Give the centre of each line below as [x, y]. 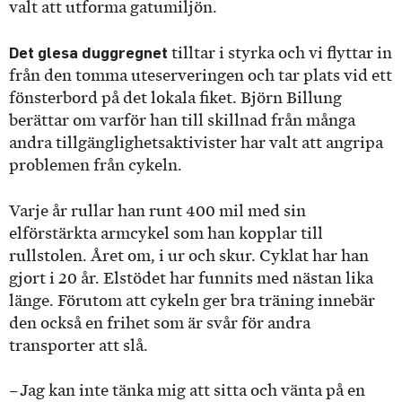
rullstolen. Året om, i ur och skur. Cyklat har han [189, 255]
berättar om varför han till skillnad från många [182, 121]
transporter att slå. [80, 345]
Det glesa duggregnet [88, 53]
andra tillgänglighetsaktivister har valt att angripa [196, 143]
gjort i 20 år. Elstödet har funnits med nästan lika [191, 278]
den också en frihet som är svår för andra [160, 323]
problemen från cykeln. [97, 166]
